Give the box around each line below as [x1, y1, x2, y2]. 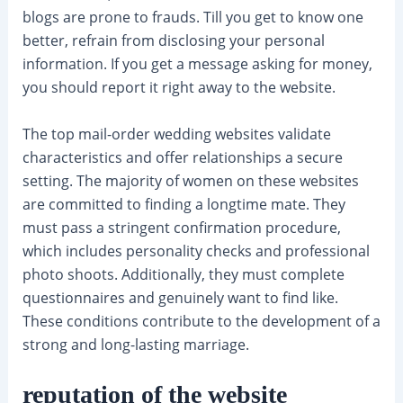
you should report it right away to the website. [22, 76, 336, 97]
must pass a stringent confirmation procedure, [22, 217, 341, 237]
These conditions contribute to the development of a [22, 310, 381, 331]
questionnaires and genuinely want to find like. [22, 287, 338, 308]
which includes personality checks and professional [22, 240, 370, 261]
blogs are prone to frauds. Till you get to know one [22, 6, 363, 27]
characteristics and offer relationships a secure [22, 147, 343, 167]
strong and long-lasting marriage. [22, 334, 249, 354]
